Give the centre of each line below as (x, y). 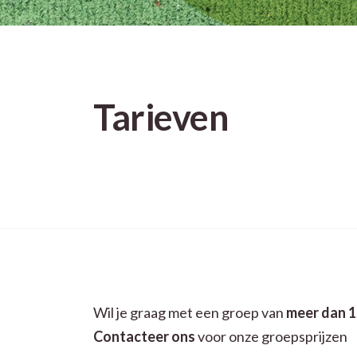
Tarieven (161, 117)
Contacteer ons (144, 336)
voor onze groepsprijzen (271, 336)
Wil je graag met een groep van (190, 312)
